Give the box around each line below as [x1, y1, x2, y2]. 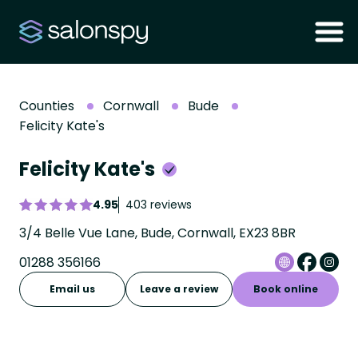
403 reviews [125, 197, 192, 213]
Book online [253, 282, 318, 296]
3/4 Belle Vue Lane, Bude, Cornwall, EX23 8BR [19, 224, 296, 242]
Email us [50, 282, 96, 296]
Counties [19, 97, 74, 115]
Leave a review [140, 282, 218, 296]
